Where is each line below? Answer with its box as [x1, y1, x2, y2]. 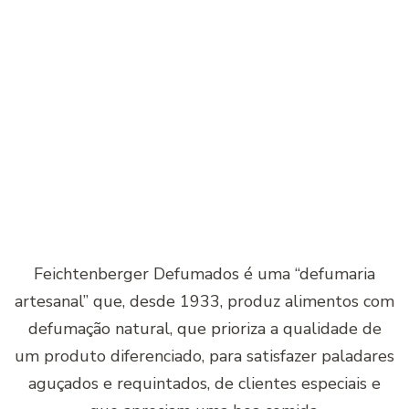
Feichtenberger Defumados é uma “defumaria [34, 263, 375, 285]
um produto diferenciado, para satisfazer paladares [15, 345, 394, 367]
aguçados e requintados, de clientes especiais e [28, 372, 381, 394]
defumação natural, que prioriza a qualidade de [27, 318, 382, 340]
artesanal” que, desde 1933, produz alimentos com [15, 290, 394, 312]
